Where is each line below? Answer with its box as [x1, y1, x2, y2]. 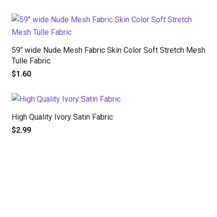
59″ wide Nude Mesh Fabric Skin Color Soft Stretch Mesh [12, 46, 205, 55]
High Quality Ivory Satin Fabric [12, 112, 113, 122]
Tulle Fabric [12, 56, 50, 66]
